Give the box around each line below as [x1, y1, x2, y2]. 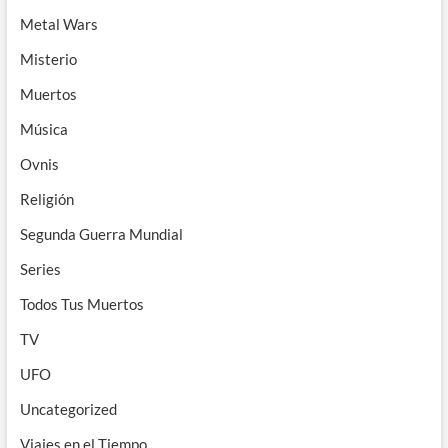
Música [19, 119, 68, 138]
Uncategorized [19, 399, 117, 418]
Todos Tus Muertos [19, 294, 144, 313]
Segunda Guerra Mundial [19, 224, 183, 243]
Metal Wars [19, 14, 98, 33]
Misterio [19, 49, 77, 68]
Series [19, 259, 61, 278]
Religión [19, 189, 74, 208]
